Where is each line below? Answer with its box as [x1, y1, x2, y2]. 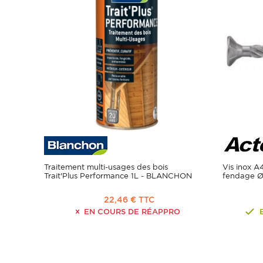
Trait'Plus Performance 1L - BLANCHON [44, 171, 192, 181]
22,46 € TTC [103, 195, 154, 205]
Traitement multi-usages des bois [44, 163, 168, 172]
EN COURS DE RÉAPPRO [81, 207, 180, 217]
